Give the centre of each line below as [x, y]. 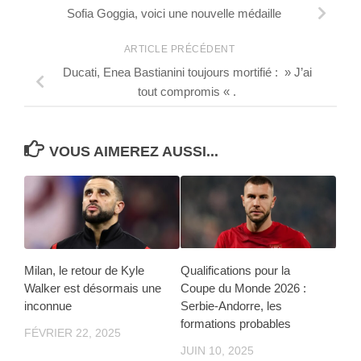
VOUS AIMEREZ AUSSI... [133, 151]
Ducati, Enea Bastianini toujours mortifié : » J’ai [187, 73]
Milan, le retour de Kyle [84, 270]
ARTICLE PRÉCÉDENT [180, 50]
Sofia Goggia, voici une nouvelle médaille [174, 14]
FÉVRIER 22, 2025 [73, 332]
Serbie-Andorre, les [231, 305]
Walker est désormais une [93, 288]
